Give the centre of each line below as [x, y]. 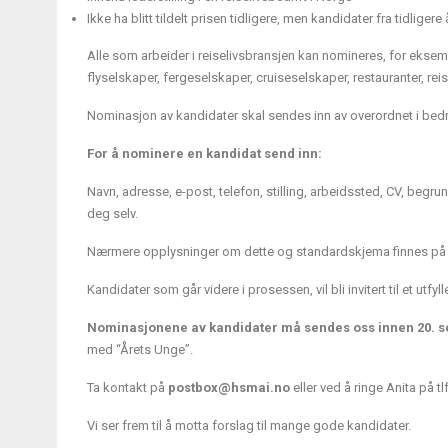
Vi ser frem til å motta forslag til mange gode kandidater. [249, 426]
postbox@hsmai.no [229, 388]
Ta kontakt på [127, 388]
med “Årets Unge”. [140, 350]
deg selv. [112, 214]
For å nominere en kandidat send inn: [204, 154]
